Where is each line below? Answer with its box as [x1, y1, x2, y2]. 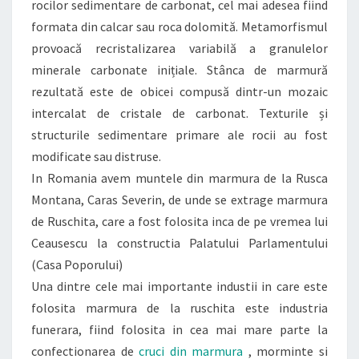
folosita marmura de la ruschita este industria [31, 300, 328, 316]
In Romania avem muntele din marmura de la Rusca [31, 170, 328, 186]
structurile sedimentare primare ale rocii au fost [31, 127, 328, 143]
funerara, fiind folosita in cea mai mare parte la [31, 321, 328, 337]
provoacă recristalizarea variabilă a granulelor [31, 40, 328, 56]
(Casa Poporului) [31, 256, 123, 272]
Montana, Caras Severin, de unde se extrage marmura [31, 192, 328, 208]
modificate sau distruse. [31, 148, 161, 164]
